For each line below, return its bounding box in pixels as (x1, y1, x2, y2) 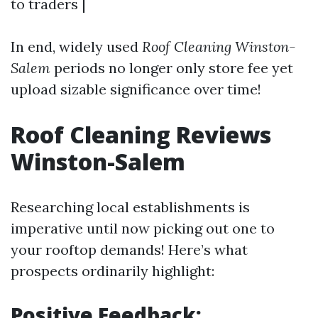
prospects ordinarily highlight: (11, 262, 214, 280)
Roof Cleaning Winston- (142, 38, 296, 55)
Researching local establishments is (11, 198, 250, 216)
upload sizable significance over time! (11, 80, 261, 98)
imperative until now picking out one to (11, 219, 275, 237)
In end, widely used (11, 38, 142, 55)
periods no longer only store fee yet (50, 59, 293, 77)
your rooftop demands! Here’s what (11, 241, 248, 258)
